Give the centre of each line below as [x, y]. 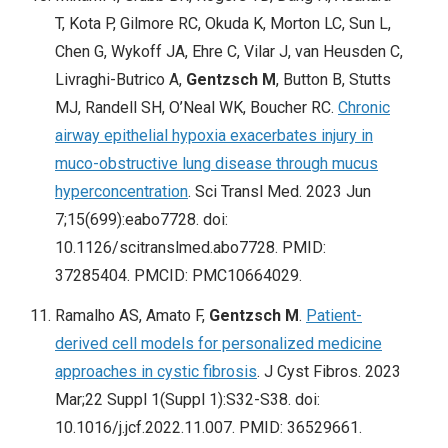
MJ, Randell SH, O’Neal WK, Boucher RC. [196, 108]
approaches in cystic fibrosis [156, 372]
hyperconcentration [121, 192]
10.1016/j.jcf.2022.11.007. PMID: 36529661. [208, 428]
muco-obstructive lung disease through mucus [216, 164]
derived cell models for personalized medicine [218, 344]
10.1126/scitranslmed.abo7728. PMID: [190, 248]
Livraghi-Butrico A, [120, 80]
